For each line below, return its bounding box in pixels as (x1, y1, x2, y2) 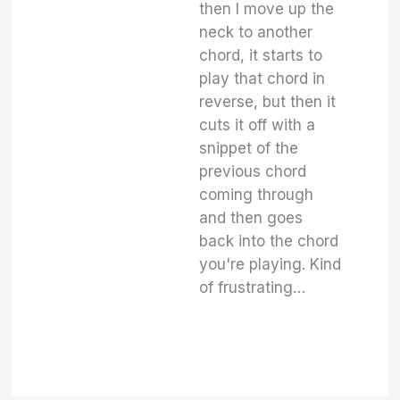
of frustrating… (199, 279, 306, 296)
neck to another (199, 23, 313, 41)
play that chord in (199, 70, 326, 87)
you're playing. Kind (199, 255, 342, 273)
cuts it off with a (199, 116, 316, 134)
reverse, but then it (199, 93, 337, 111)
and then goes (199, 209, 304, 227)
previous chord (199, 162, 307, 180)
